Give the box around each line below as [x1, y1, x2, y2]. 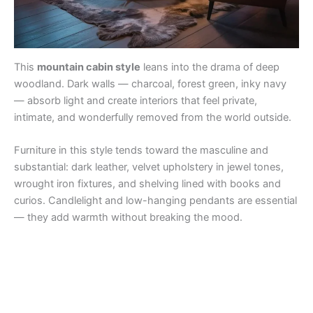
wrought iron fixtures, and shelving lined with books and [14, 177, 281, 190]
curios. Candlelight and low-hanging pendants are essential [14, 194, 297, 207]
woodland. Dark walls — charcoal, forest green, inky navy [14, 77, 286, 90]
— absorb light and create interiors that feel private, [14, 94, 257, 107]
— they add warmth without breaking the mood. [14, 210, 242, 224]
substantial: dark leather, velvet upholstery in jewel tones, [14, 160, 284, 173]
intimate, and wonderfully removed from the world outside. [14, 110, 291, 124]
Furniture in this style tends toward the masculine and [14, 143, 268, 156]
